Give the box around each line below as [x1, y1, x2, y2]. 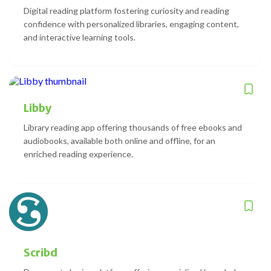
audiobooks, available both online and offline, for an [24, 135, 215, 146]
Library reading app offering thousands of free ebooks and [24, 122, 242, 132]
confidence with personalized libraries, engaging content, [24, 18, 239, 29]
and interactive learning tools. [24, 31, 135, 42]
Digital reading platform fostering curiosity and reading [24, 5, 229, 16]
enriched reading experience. [24, 148, 133, 159]
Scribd [24, 245, 57, 260]
